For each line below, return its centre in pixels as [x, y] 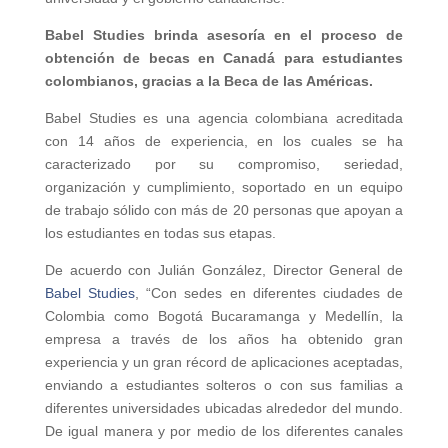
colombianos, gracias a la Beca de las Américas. [208, 81]
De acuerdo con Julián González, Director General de [224, 270]
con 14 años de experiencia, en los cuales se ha [224, 141]
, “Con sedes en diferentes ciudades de [269, 293]
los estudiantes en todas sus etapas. [160, 233]
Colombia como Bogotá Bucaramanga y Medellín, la [224, 316]
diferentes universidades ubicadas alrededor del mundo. [224, 408]
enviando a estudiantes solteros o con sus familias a [224, 385]
